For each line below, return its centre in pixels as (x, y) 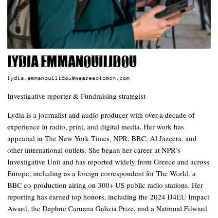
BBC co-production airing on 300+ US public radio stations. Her (105, 185)
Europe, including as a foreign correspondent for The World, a (101, 173)
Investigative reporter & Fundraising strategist (76, 96)
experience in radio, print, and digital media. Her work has (96, 126)
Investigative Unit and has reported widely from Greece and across (108, 161)
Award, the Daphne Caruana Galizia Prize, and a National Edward (107, 208)
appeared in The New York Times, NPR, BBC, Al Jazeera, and (102, 138)
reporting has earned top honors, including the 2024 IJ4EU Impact (108, 196)
